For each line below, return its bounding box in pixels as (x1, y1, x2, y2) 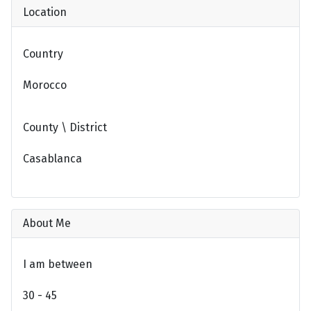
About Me (23, 216, 71, 230)
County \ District (23, 120, 107, 134)
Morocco (23, 78, 67, 92)
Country (23, 47, 63, 60)
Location (23, 5, 67, 19)
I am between (23, 258, 92, 271)
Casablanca (23, 152, 82, 166)
